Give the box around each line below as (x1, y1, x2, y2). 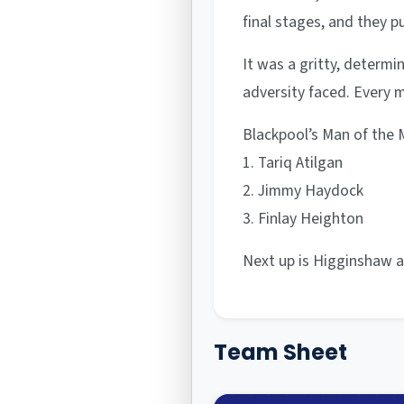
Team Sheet (214, 337, 348, 368)
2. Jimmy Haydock (243, 179, 364, 203)
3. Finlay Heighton (243, 207, 364, 231)
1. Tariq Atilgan (243, 151, 344, 175)
